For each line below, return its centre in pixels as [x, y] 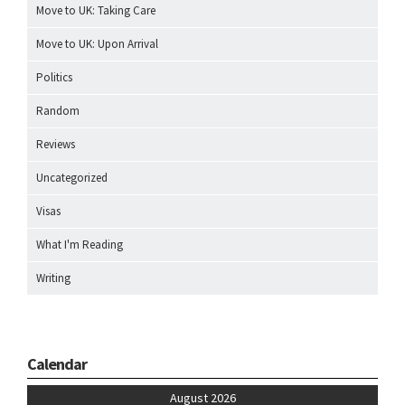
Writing [53, 278]
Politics [54, 78]
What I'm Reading [80, 245]
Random [58, 111]
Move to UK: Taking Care [96, 11]
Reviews [56, 145]
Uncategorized [72, 178]
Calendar [57, 364]
